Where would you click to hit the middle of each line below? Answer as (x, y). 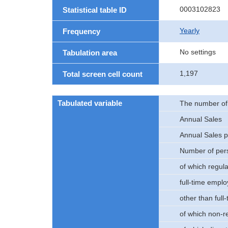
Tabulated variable (90, 103)
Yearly (190, 31)
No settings (198, 52)
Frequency (81, 31)
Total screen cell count (103, 74)
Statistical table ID (95, 10)
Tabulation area (90, 53)
